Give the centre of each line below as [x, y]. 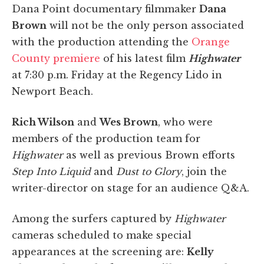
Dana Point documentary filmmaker [105, 9]
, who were [185, 122]
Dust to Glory [149, 171]
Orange [211, 42]
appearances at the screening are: [99, 251]
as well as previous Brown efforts [149, 155]
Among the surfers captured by [92, 218]
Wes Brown [129, 122]
